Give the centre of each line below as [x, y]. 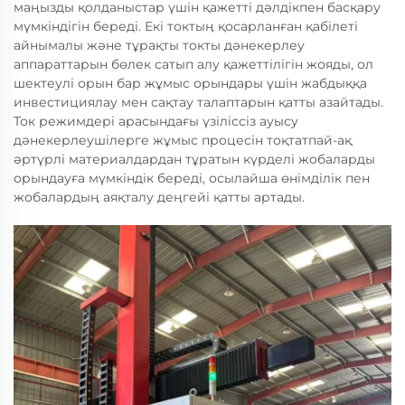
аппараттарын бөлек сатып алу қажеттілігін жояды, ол [193, 65]
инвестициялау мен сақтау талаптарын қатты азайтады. [198, 103]
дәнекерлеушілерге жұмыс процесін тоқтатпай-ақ [183, 141]
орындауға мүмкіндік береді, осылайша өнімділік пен [192, 179]
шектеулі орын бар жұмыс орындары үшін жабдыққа [190, 84]
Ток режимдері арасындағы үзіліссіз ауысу [156, 122]
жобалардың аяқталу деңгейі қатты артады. [159, 198]
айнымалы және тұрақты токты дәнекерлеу [159, 46]
